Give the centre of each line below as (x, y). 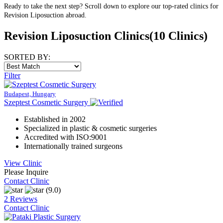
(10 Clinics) (178, 36)
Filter (12, 75)
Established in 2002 (55, 119)
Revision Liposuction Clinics (77, 36)
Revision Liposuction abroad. (45, 15)
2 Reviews (21, 199)
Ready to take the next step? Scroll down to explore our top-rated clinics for (111, 6)
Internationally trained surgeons (73, 146)
